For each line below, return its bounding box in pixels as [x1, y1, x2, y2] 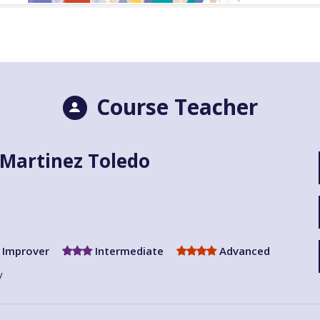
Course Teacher [90, 92, 258, 122]
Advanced [216, 244, 270, 259]
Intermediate [92, 244, 164, 259]
